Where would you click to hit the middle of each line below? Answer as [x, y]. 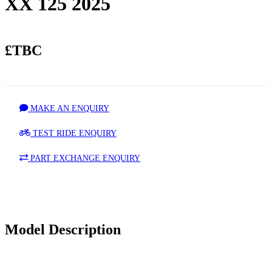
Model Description [63, 229]
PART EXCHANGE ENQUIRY [84, 158]
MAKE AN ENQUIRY [69, 108]
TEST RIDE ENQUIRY [73, 133]
